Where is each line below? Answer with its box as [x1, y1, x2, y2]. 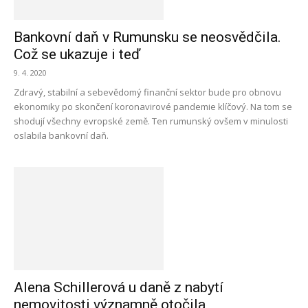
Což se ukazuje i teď [14, 46, 140, 63]
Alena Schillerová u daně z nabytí [14, 279, 223, 296]
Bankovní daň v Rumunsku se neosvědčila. [14, 29, 281, 45]
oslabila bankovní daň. [14, 129, 109, 142]
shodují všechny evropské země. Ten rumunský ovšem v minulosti [14, 115, 288, 127]
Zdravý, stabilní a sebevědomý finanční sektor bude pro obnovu [14, 86, 281, 98]
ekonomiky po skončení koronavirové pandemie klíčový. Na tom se [14, 100, 292, 113]
